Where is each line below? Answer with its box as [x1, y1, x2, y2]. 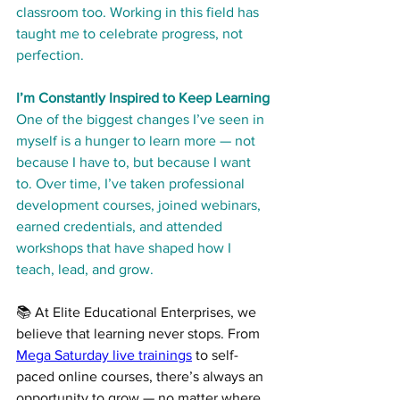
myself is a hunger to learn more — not [16, 133, 259, 149]
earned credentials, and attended [16, 219, 226, 235]
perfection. [16, 47, 84, 63]
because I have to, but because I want [16, 154, 254, 171]
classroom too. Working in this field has [16, 4, 262, 21]
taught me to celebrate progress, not [16, 26, 246, 42]
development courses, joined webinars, [16, 197, 264, 213]
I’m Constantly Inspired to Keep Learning [16, 90, 270, 106]
